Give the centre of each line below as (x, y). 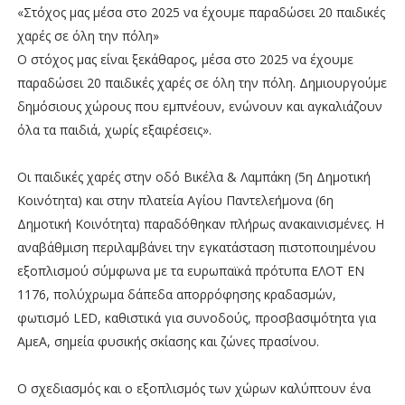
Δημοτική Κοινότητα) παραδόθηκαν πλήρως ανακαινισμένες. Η (200, 223)
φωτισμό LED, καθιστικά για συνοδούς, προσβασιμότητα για (196, 317)
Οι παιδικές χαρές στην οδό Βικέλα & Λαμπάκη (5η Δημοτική (193, 176)
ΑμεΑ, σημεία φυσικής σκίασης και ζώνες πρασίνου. (168, 341)
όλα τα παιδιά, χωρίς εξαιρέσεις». (114, 129)
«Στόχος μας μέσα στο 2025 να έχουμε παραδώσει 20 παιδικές (201, 12)
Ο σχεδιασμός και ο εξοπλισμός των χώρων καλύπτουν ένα (193, 388)
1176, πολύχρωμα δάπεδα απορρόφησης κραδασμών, (176, 294)
